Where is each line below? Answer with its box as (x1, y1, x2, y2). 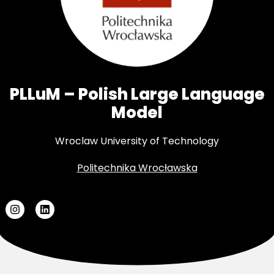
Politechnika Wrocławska (76, 160, 198, 175)
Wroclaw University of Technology (55, 133, 219, 148)
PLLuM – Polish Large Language (9, 83, 265, 105)
